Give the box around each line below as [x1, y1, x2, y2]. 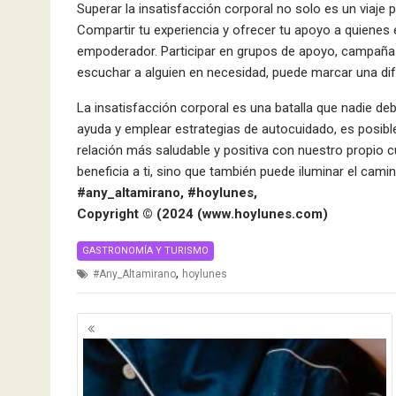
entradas [76, 353, 161, 378]
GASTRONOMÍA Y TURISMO [82, 244, 209, 256]
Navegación [76, 310, 189, 336]
